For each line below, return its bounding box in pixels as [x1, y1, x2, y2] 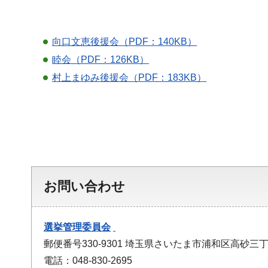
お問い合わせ [44, 179, 125, 194]
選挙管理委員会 [44, 222, 111, 233]
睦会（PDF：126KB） [52, 54, 150, 65]
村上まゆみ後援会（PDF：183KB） [52, 72, 207, 83]
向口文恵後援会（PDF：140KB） [52, 36, 197, 47]
